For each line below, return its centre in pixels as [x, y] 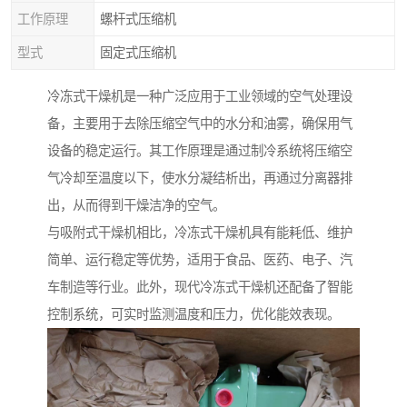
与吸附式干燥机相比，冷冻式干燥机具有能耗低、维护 [200, 233]
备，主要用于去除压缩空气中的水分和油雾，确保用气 [200, 124]
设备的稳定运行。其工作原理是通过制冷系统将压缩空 [200, 151]
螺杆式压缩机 [138, 19]
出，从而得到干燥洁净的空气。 [136, 206]
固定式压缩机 [138, 53]
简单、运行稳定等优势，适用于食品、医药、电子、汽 [200, 260]
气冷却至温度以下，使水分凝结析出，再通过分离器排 [200, 179]
